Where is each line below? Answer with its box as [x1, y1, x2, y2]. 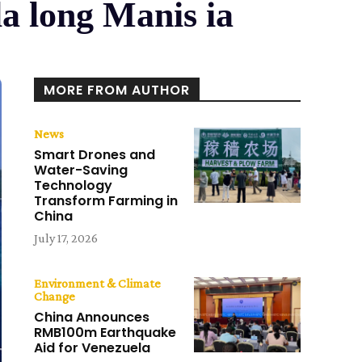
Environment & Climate [34, 276, 162, 291]
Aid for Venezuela [34, 339, 151, 358]
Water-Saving [34, 161, 128, 180]
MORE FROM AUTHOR [44, 81, 191, 100]
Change [34, 289, 76, 304]
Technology [34, 176, 113, 196]
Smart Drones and [34, 145, 156, 165]
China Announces [34, 308, 150, 327]
